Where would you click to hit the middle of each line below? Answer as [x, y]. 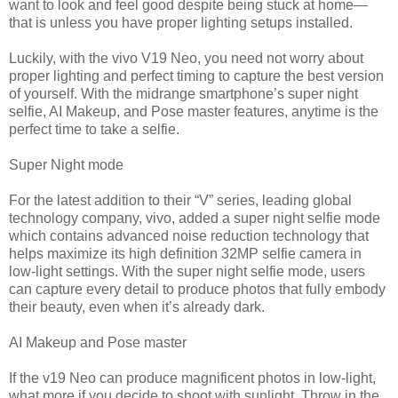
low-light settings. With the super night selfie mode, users [187, 272]
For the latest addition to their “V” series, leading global [180, 201]
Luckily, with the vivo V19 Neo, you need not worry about [186, 59]
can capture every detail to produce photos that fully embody [197, 290]
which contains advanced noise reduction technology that [189, 236]
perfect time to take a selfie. [94, 130]
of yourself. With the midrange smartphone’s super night [183, 94]
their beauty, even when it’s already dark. [137, 307]
